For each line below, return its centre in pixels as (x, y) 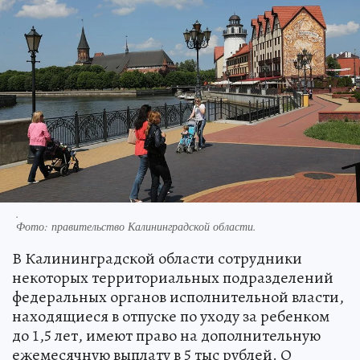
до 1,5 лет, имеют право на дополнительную (166, 335)
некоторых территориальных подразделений (173, 277)
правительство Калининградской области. (154, 226)
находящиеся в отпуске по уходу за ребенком (171, 316)
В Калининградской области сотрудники (157, 258)
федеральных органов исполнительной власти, (178, 297)
